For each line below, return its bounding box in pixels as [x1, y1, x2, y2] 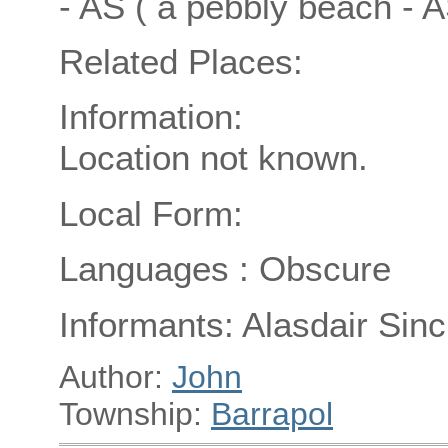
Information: [59, 97, 243, 137]
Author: [59, 358, 172, 395]
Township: [59, 395, 211, 432]
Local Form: [59, 193, 243, 233]
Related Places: [59, 41, 303, 81]
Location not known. [59, 138, 368, 178]
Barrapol [211, 395, 333, 432]
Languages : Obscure [59, 249, 391, 289]
